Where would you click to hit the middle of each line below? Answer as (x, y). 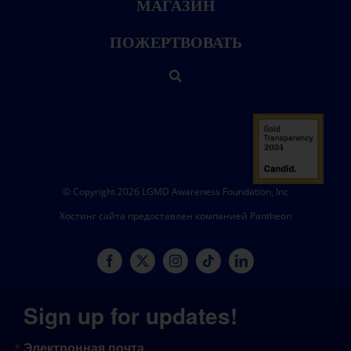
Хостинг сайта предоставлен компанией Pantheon (175, 215)
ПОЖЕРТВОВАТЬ (175, 42)
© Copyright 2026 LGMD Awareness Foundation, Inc (175, 191)
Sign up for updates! (130, 316)
